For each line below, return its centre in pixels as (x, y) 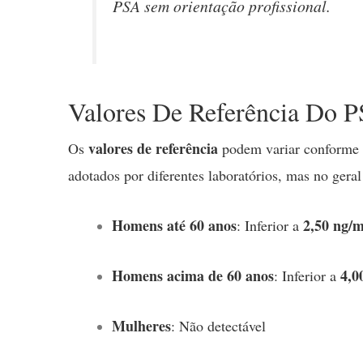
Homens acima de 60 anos (193, 275)
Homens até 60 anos (174, 226)
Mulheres (141, 325)
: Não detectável (218, 325)
